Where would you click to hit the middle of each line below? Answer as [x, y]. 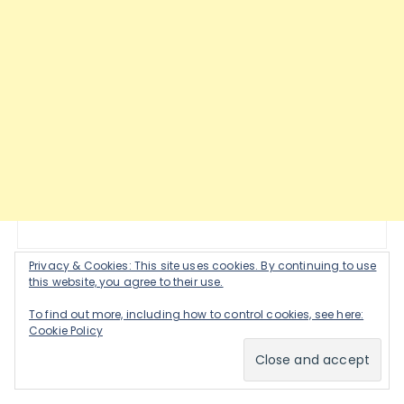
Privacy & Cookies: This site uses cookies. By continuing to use [203, 266]
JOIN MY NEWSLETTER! [129, 314]
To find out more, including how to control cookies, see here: [197, 314]
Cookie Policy [66, 331]
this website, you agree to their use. [126, 282]
